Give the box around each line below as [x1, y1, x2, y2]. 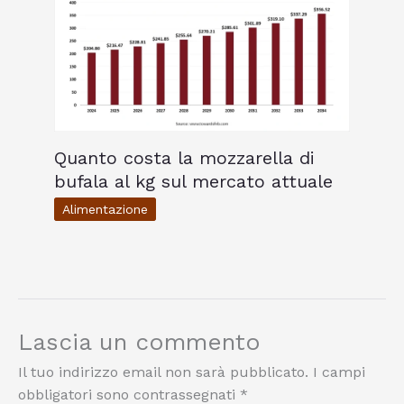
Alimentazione [62, 201, 148, 216]
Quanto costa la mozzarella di [54, 146, 315, 169]
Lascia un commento [18, 327, 261, 355]
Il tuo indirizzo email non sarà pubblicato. [18, 363, 308, 381]
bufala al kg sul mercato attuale [54, 170, 333, 192]
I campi [313, 363, 365, 381]
